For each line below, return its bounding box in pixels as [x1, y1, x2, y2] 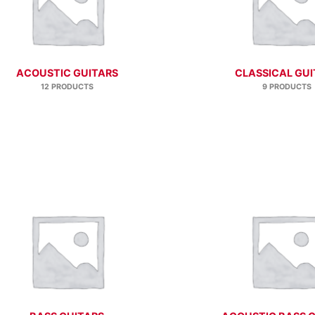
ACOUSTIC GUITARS [15, 66, 118, 79]
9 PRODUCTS [262, 82, 312, 92]
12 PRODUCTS [40, 82, 94, 92]
